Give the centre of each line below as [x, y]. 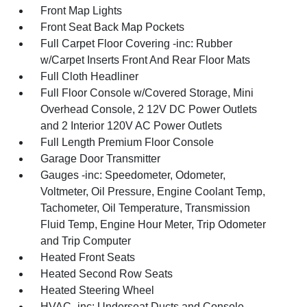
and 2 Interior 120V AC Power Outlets [132, 125]
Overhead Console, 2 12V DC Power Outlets [149, 109]
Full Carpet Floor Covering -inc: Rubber [137, 43]
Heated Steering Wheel [98, 290]
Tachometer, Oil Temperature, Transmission [146, 208]
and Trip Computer [86, 241]
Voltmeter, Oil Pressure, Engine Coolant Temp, [153, 191]
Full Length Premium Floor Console [127, 142]
